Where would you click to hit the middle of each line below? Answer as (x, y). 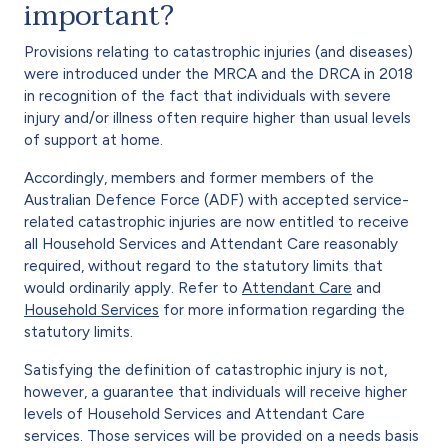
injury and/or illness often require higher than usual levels (217, 117)
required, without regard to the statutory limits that (203, 265)
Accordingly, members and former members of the (199, 177)
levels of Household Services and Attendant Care (194, 413)
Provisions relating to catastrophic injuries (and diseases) (218, 51)
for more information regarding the (282, 309)
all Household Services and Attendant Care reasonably (211, 243)
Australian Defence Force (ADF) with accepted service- (216, 199)
